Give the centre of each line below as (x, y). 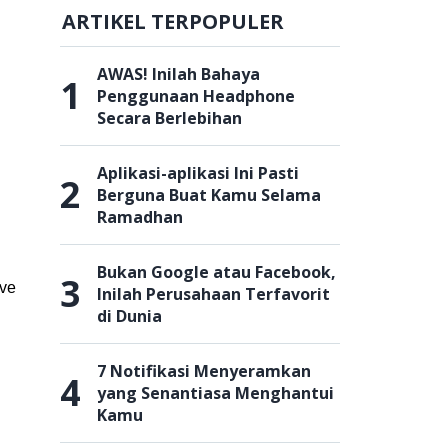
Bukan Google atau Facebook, (216, 272)
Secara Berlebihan (169, 118)
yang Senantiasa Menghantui (215, 393)
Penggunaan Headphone (196, 96)
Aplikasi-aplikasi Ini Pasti (198, 173)
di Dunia (129, 316)
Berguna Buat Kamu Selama (209, 195)
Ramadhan (140, 217)
